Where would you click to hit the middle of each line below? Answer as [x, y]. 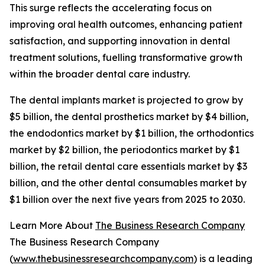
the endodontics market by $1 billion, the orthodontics [132, 133]
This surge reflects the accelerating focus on [111, 8]
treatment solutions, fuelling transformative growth [126, 58]
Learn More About [52, 226]
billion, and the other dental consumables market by [128, 183]
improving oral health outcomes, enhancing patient [126, 25]
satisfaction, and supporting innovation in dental [120, 41]
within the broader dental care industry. [100, 74]
